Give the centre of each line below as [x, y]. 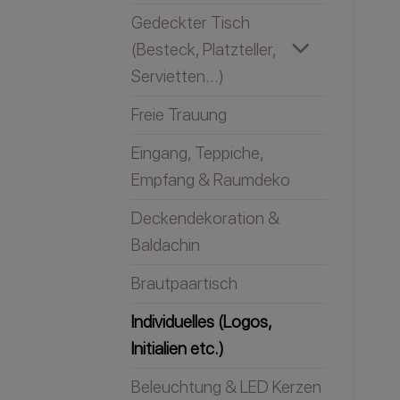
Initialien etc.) [178, 348]
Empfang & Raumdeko [211, 179]
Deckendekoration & [205, 218]
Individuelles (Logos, [201, 321]
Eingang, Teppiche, [197, 153]
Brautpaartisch [184, 283]
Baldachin [166, 245]
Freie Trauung [179, 114]
